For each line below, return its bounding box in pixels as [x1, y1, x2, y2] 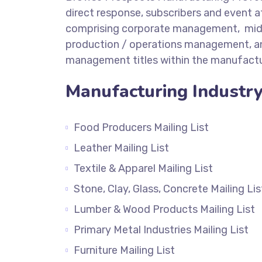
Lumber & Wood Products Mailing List [74, 203, 260, 216]
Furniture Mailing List [74, 244, 187, 257]
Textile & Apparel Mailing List [74, 162, 222, 175]
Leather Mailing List [74, 142, 169, 154]
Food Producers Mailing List [74, 121, 209, 134]
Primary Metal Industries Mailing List [74, 223, 249, 236]
